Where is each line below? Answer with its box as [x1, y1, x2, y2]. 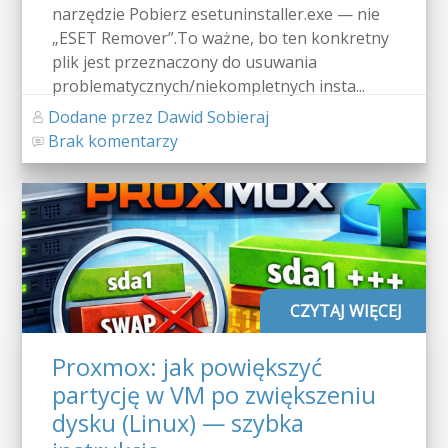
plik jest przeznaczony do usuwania [52, 50, 317, 73]
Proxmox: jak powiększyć [52, 350, 322, 383]
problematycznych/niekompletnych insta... [52, 74, 365, 97]
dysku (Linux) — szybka [52, 406, 304, 439]
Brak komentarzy [44, 129, 178, 152]
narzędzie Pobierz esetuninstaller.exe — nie [52, 2, 380, 25]
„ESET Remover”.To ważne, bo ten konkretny [52, 26, 389, 49]
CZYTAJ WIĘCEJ [290, 299, 402, 322]
